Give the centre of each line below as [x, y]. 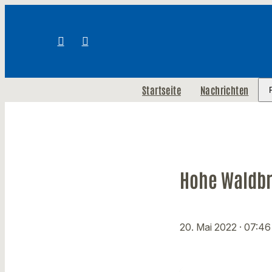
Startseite [161, 90]
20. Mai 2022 [209, 227]
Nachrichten [224, 90]
